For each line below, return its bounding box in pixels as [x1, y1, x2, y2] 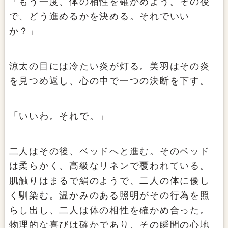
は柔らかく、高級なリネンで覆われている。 [9, 161, 210, 172]
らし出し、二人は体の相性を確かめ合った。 [9, 205, 210, 216]
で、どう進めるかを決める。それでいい [9, 11, 190, 22]
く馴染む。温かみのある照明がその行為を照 [9, 190, 210, 201]
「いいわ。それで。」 [9, 111, 110, 122]
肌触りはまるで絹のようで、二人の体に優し [9, 176, 210, 186]
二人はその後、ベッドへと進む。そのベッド [9, 146, 210, 157]
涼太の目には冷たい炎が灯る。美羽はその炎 [9, 61, 210, 72]
